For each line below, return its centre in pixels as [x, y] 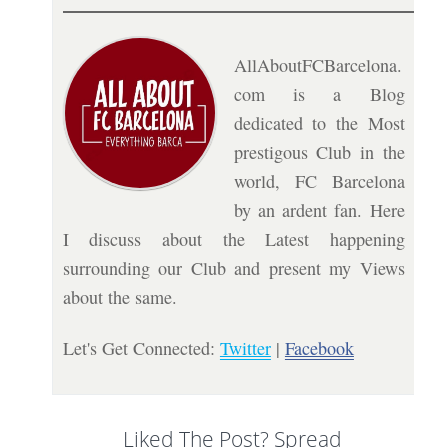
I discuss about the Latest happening [233, 238]
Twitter [245, 347]
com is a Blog [319, 93]
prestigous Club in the [319, 151]
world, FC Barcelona [319, 180]
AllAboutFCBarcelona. [317, 64]
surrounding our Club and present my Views [233, 267]
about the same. [119, 296]
